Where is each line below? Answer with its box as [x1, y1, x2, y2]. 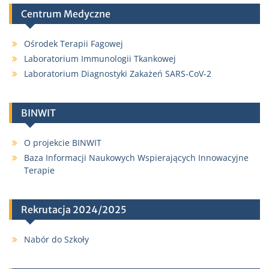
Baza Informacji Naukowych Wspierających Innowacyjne [24, 151, 249, 163]
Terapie [24, 164, 55, 176]
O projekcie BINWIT [24, 136, 101, 148]
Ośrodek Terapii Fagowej [24, 37, 123, 49]
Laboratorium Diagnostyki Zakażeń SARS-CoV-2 [24, 67, 211, 79]
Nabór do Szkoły [24, 233, 89, 245]
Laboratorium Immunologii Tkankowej [24, 52, 176, 64]
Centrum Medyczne [21, 7, 110, 20]
